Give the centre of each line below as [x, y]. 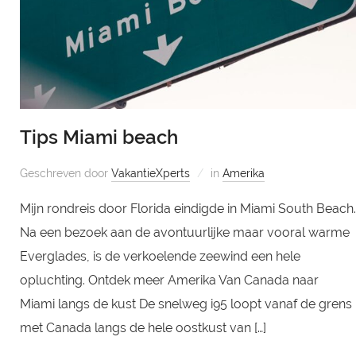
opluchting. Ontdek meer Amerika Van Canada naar [169, 281]
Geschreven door [65, 174]
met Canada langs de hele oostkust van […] [143, 328]
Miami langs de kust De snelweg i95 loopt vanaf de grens [186, 304]
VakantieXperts [150, 174]
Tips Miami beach [99, 137]
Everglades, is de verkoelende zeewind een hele [160, 257]
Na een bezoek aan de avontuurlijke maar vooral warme [184, 233]
